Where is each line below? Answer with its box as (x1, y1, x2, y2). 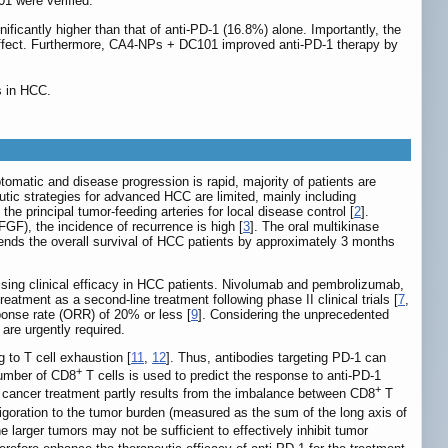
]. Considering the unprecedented (198, 307, 389, 322)
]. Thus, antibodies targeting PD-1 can (166, 350, 386, 365)
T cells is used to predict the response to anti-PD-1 (82, 368, 381, 384)
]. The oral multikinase (250, 219, 379, 234)
